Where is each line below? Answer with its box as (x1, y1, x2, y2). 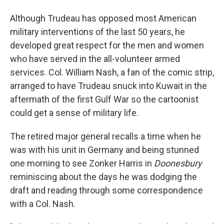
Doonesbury (154, 158, 202, 169)
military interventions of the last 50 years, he (10, 26, 185, 37)
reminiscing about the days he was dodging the (10, 171, 197, 182)
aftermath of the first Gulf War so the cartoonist (10, 94, 198, 105)
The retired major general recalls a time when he (10, 131, 201, 142)
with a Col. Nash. (10, 198, 75, 209)
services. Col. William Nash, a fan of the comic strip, (10, 67, 214, 78)
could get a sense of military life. (10, 107, 138, 118)
